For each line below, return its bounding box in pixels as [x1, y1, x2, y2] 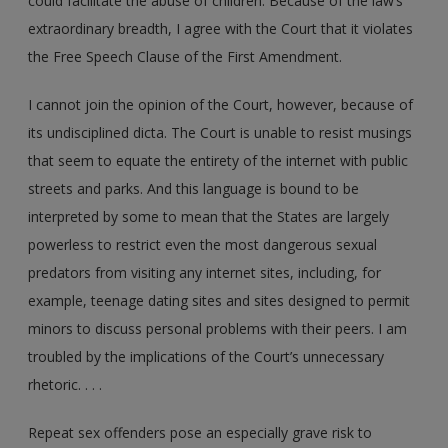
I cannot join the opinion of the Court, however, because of [28, 94, 414, 114]
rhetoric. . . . [28, 374, 103, 394]
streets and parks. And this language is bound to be [28, 178, 360, 198]
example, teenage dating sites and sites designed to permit [28, 290, 411, 310]
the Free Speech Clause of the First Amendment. [28, 46, 343, 66]
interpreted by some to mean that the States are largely [28, 206, 390, 226]
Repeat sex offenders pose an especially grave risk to [28, 422, 373, 442]
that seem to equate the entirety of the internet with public [28, 150, 409, 170]
